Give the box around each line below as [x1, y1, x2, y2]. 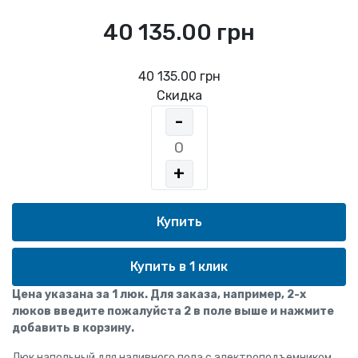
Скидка [156, 87, 202, 103]
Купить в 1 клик [130, 258, 228, 274]
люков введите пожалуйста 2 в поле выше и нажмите [12, 304, 334, 318]
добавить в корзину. [12, 320, 134, 335]
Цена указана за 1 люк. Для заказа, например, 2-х [12, 287, 306, 301]
